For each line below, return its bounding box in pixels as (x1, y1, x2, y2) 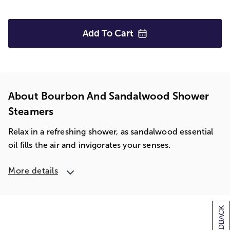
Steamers (8, 106, 54, 117)
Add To (83, 28, 114, 39)
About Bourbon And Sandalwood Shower (8, 90, 209, 102)
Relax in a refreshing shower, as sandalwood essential (8, 127, 214, 136)
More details (8, 166, 58, 175)
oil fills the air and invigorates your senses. (8, 141, 171, 149)
